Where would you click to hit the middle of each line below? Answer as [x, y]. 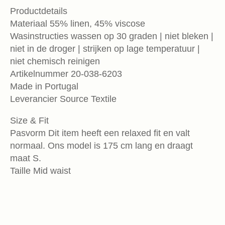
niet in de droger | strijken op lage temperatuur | [105, 49]
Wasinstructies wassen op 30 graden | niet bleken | [112, 36]
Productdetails [39, 11]
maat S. [26, 158]
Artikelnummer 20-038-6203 [66, 74]
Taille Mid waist [40, 171]
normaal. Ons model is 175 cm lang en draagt [101, 146]
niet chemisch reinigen [55, 62]
